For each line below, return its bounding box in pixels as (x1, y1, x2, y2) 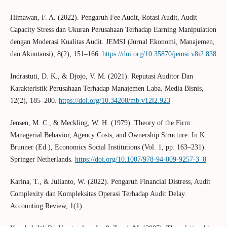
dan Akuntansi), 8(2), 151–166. (10, 50, 102, 58)
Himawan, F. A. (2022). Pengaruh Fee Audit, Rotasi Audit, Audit (10, 14, 197, 22)
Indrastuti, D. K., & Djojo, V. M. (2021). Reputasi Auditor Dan (10, 72, 193, 81)
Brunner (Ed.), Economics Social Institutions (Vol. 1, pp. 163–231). (10, 143, 206, 152)
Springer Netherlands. (10, 156, 75, 164)
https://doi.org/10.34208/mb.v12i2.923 (58, 97, 170, 105)
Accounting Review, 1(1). (10, 202, 84, 210)
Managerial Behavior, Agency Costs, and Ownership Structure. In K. (10, 131, 207, 139)
